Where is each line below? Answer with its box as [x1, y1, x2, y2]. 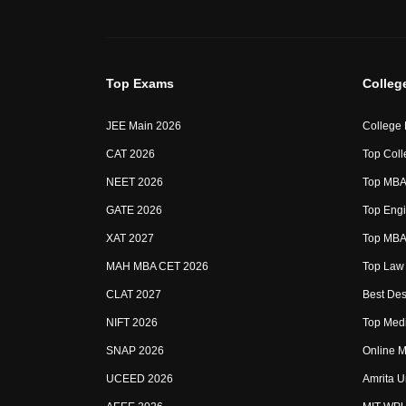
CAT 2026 [106, 148, 155, 161]
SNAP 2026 [106, 344, 164, 358]
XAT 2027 [106, 232, 154, 246]
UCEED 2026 [106, 372, 173, 386]
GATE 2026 [106, 204, 162, 217]
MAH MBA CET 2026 [106, 260, 208, 274]
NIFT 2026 [106, 316, 158, 330]
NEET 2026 [106, 176, 163, 189]
